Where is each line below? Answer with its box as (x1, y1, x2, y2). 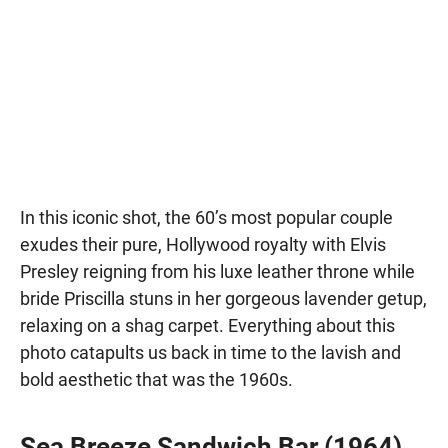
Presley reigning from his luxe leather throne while (20, 261, 415, 283)
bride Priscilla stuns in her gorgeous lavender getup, (20, 288, 427, 310)
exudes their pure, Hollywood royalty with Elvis (20, 234, 386, 256)
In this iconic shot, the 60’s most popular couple (20, 207, 393, 229)
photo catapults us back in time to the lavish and (20, 342, 401, 364)
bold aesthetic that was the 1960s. (20, 369, 293, 391)
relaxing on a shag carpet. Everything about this (20, 315, 395, 337)
